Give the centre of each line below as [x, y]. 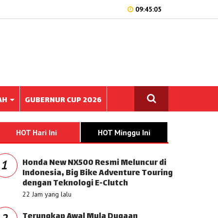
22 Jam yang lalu [47, 194]
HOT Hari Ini [36, 132]
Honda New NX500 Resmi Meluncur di [94, 163]
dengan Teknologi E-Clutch [75, 184]
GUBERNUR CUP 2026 [63, 100]
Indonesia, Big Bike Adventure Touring [98, 173]
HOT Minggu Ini [124, 132]
